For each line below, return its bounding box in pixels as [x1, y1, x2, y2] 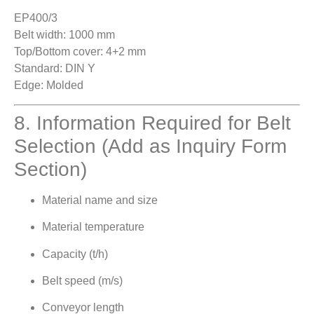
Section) [14, 158, 87, 180]
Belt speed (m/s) [42, 274, 123, 287]
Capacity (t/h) [42, 247, 108, 260]
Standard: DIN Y [14, 62, 95, 75]
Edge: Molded [14, 79, 83, 92]
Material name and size [42, 193, 158, 206]
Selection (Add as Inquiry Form [14, 135, 287, 157]
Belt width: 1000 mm [14, 29, 115, 41]
